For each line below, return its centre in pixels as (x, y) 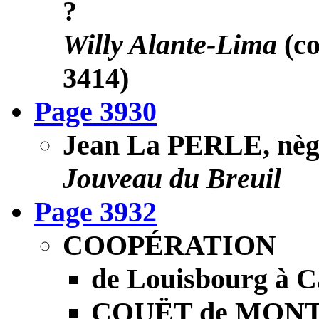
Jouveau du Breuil (172, 178)
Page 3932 (95, 211)
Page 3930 (95, 111)
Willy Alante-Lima (170, 44)
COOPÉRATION (169, 245)
